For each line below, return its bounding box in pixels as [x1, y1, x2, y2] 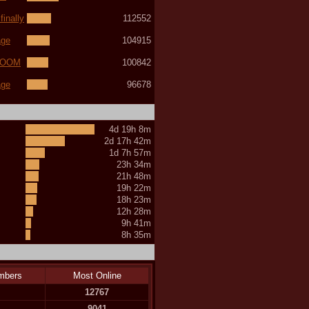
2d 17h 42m [104, 135, 151, 146]
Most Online [72, 270, 121, 281]
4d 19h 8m [109, 123, 151, 134]
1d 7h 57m [109, 147, 151, 158]
